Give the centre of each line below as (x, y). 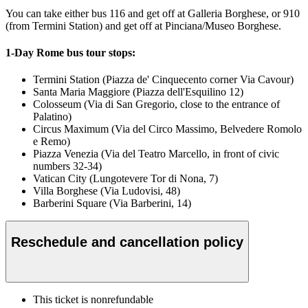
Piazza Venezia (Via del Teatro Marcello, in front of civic (156, 154)
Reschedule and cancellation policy (127, 242)
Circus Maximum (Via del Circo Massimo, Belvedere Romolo (167, 129)
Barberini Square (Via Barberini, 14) (112, 203)
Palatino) (52, 117)
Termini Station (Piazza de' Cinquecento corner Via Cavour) (163, 80)
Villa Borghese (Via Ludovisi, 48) (107, 191)
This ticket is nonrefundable (93, 299)
